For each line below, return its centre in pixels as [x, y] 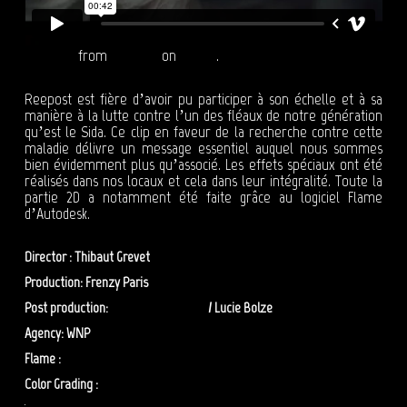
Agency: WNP [57, 333]
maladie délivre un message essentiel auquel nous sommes [203, 149]
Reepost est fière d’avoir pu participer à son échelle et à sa [203, 99]
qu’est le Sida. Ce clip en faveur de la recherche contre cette [203, 132]
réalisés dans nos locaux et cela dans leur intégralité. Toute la [203, 181]
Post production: [67, 308]
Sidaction [49, 56]
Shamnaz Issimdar [158, 308]
